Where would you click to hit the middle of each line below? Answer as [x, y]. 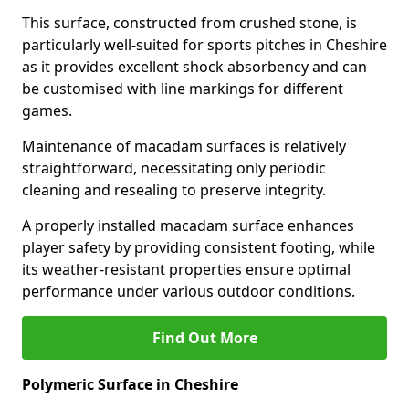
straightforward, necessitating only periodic [174, 168]
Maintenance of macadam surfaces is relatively [184, 146]
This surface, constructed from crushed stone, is [189, 23]
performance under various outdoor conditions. [189, 291]
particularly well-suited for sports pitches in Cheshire [204, 45]
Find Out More [204, 338]
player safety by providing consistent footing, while [199, 247]
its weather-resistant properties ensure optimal [186, 269]
